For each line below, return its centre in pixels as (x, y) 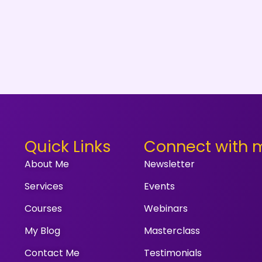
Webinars (166, 208)
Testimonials (173, 253)
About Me (47, 164)
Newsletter (170, 164)
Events (160, 186)
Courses (44, 208)
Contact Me (52, 253)
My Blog (43, 231)
